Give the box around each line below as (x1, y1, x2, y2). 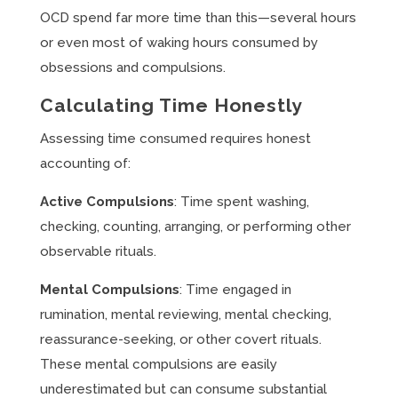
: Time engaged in (179, 282, 291, 298)
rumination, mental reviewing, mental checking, (39, 306, 331, 322)
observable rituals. (39, 243, 156, 259)
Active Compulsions (39, 194, 174, 210)
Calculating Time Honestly (39, 94, 303, 116)
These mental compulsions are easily (39, 356, 277, 372)
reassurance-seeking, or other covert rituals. (39, 331, 322, 347)
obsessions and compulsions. (39, 60, 226, 76)
